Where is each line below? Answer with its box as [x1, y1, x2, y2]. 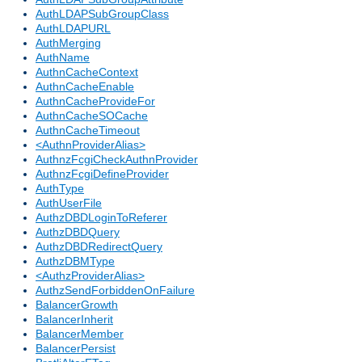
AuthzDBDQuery [36, 225, 120, 239]
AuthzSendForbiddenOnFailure [36, 284, 195, 297]
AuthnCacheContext [36, 65, 138, 79]
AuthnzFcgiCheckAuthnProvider [36, 153, 198, 166]
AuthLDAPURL [36, 22, 111, 36]
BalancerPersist [36, 342, 116, 356]
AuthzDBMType [36, 255, 115, 268]
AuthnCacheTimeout [36, 124, 140, 137]
